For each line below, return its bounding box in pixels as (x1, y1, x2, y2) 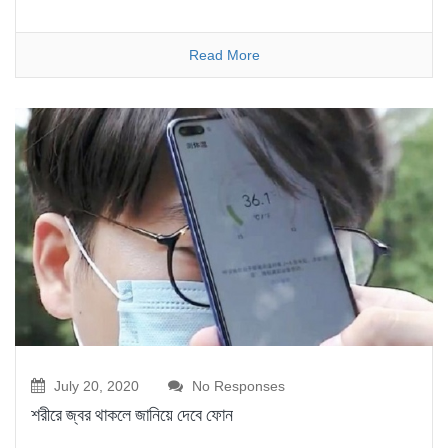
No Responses (188, 378, 285, 395)
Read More (188, 46, 260, 63)
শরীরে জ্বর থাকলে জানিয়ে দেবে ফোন (31, 404, 233, 426)
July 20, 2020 (50, 378, 139, 395)
